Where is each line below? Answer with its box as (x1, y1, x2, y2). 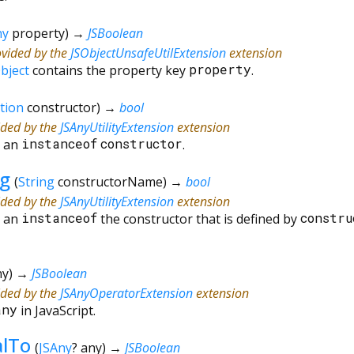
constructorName (57, 172, 163, 190)
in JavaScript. (17, 301, 96, 319)
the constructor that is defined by (97, 209, 300, 228)
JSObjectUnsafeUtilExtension (70, 43, 226, 62)
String (17, 172, 55, 190)
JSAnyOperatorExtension (60, 284, 193, 302)
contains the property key (29, 61, 189, 79)
